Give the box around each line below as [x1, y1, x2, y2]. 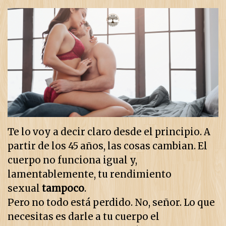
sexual [8, 183, 42, 195]
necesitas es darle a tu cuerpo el [8, 211, 159, 223]
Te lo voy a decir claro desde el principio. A [8, 126, 210, 138]
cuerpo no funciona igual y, [8, 154, 137, 166]
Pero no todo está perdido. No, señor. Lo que [8, 197, 215, 209]
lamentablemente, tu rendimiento [8, 168, 172, 181]
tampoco [42, 183, 84, 195]
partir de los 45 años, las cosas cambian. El [8, 140, 207, 152]
